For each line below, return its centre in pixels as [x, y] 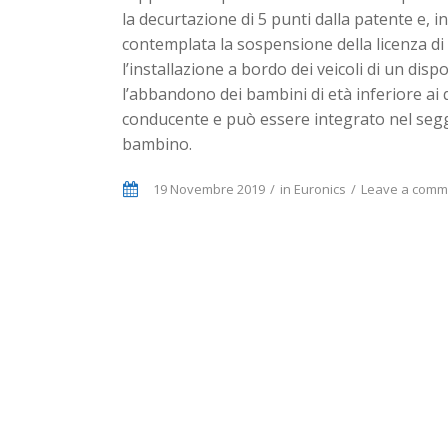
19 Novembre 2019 [209, 189]
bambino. [159, 144]
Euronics [320, 189]
